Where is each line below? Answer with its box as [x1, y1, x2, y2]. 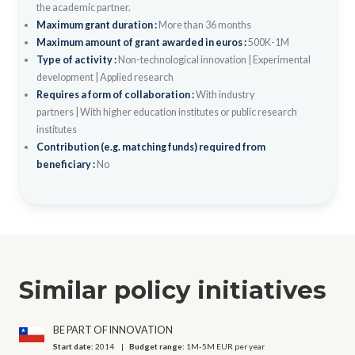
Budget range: [129, 342, 187, 352]
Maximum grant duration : [36, 18, 158, 31]
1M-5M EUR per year [186, 342, 265, 352]
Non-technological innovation [117, 53, 246, 66]
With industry [195, 88, 254, 101]
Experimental [252, 53, 311, 66]
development [36, 71, 94, 83]
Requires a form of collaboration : [36, 88, 196, 101]
